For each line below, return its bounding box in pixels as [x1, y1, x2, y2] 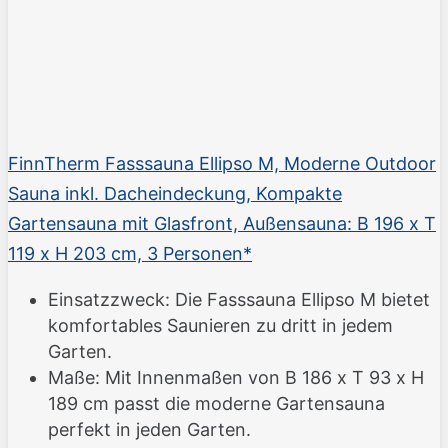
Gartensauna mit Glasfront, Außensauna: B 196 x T [8, 213, 436, 235]
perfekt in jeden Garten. [48, 419, 251, 441]
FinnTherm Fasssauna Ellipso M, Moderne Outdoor [8, 153, 436, 175]
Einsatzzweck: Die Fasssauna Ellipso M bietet [48, 289, 430, 311]
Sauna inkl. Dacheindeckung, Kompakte [8, 183, 342, 205]
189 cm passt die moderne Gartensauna [48, 393, 385, 415]
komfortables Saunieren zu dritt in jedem [48, 315, 393, 337]
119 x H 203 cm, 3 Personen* [8, 243, 252, 265]
